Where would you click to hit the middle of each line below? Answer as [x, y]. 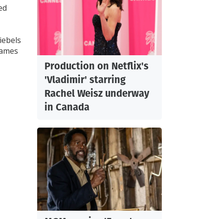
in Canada [67, 107]
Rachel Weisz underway [97, 94]
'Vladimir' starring [85, 80]
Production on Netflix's [97, 66]
